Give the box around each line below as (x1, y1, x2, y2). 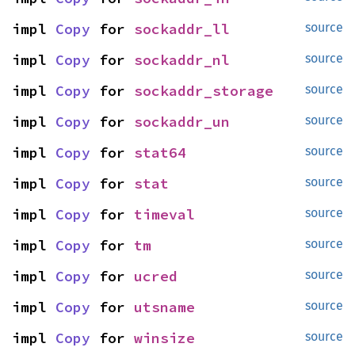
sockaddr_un (134, 113, 230, 131)
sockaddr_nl (134, 51, 230, 69)
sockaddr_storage (134, 82, 273, 100)
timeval (134, 205, 195, 223)
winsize (134, 329, 195, 347)
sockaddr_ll (134, 20, 230, 38)
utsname (134, 298, 195, 316)
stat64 (134, 143, 186, 162)
